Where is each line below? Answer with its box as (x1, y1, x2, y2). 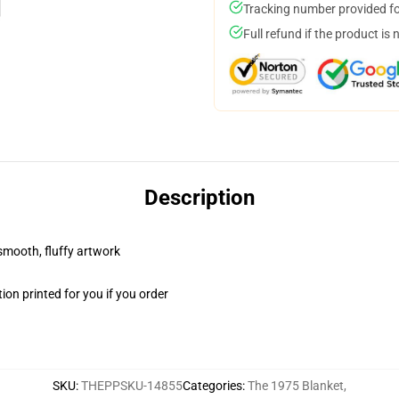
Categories (183, 379, 242, 393)
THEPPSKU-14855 (81, 379, 183, 393)
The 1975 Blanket (248, 379, 344, 393)
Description (144, 185, 255, 210)
